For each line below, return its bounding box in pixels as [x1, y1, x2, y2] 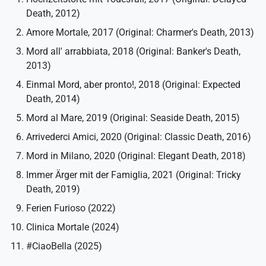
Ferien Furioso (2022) [26, 202, 116, 214]
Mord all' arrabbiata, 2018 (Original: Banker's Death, [26, 45, 240, 57]
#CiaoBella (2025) [26, 240, 102, 252]
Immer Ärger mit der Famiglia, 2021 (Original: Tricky [26, 169, 241, 180]
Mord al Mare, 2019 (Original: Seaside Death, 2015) [26, 112, 240, 123]
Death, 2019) [26, 183, 80, 195]
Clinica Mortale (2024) [26, 221, 119, 233]
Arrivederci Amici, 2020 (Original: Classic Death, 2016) [26, 131, 251, 142]
